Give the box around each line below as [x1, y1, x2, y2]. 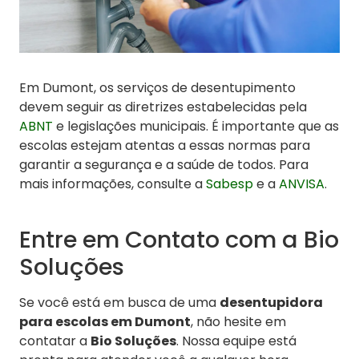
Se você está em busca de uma [19, 293, 220, 313]
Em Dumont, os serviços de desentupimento [19, 79, 296, 98]
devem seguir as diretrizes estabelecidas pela [19, 98, 307, 117]
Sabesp [206, 175, 253, 194]
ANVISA [279, 175, 325, 194]
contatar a [19, 332, 91, 351]
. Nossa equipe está [176, 332, 296, 351]
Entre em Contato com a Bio [19, 224, 339, 256]
